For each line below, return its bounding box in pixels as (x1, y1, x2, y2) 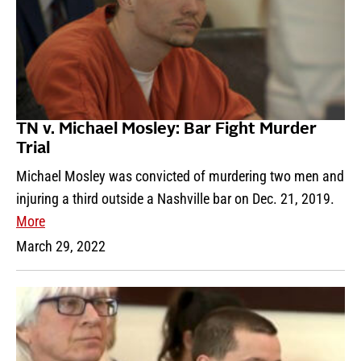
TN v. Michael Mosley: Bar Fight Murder (16, 121, 317, 138)
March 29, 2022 (16, 237, 106, 255)
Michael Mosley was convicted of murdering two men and (16, 167, 344, 185)
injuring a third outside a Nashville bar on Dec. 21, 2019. (16, 189, 334, 207)
